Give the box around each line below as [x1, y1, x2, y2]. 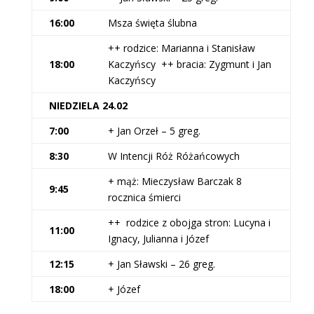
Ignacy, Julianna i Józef [107, 232, 209, 245]
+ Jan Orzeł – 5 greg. [107, 124, 200, 137]
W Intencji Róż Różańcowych [107, 149, 240, 163]
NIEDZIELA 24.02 [48, 99, 128, 112]
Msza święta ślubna [107, 16, 197, 29]
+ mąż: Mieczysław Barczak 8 [107, 175, 242, 188]
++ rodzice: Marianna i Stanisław [107, 41, 255, 55]
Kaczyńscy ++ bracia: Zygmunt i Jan [107, 57, 271, 71]
